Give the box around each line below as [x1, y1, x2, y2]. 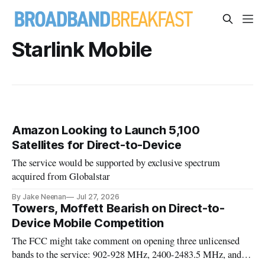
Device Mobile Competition [12, 216, 164, 231]
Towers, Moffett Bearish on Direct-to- [12, 201, 225, 216]
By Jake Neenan [12, 192, 67, 202]
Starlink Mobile [12, 37, 153, 62]
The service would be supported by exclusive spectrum [12, 156, 221, 170]
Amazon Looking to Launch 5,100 [12, 123, 200, 138]
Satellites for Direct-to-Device [12, 138, 182, 153]
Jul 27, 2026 [76, 192, 119, 202]
